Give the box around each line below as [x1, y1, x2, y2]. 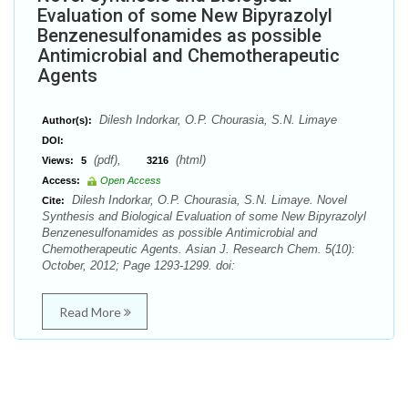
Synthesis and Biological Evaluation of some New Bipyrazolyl [42, 209, 366, 223]
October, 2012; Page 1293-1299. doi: [42, 259, 235, 272]
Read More [58, 304, 124, 320]
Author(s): [42, 115, 92, 126]
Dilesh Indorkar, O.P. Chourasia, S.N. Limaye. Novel [68, 193, 347, 207]
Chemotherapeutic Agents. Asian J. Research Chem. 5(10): [42, 242, 355, 256]
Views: [42, 155, 74, 166]
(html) [172, 153, 206, 167]
